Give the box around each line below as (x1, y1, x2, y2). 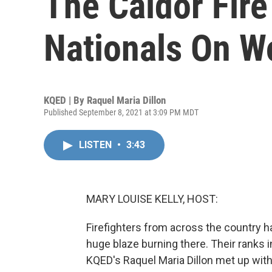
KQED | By (44, 94, 87, 106)
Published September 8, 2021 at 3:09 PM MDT (44, 107, 199, 117)
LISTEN (79, 139, 114, 151)
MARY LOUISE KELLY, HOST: (86, 192, 218, 205)
